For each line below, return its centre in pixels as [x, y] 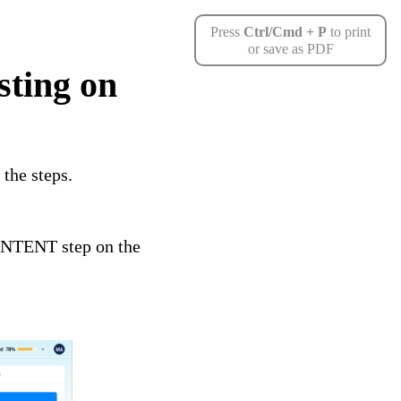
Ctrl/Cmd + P [285, 32]
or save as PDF [290, 49]
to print [349, 32]
